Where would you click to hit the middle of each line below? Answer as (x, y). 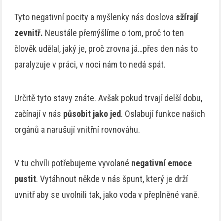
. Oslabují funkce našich (163, 114)
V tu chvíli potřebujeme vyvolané (73, 163)
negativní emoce (162, 163)
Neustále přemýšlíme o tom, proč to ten (114, 33)
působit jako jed (92, 114)
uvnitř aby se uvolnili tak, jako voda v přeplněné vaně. (107, 195)
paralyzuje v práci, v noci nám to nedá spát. (90, 65)
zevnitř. (29, 33)
